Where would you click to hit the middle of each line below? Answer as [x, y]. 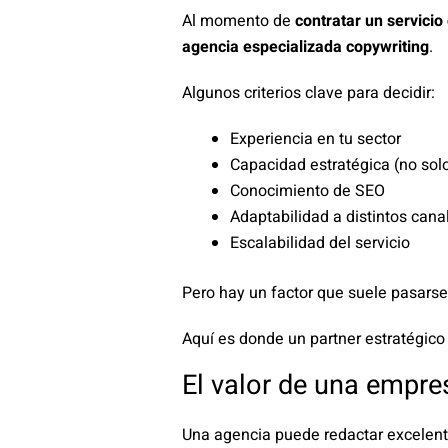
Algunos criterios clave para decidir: [308, 92]
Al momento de [238, 20]
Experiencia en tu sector [315, 138]
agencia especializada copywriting [305, 46]
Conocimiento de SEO [307, 190]
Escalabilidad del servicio [320, 242]
